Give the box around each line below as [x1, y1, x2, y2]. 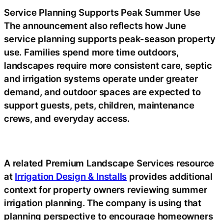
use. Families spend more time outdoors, [4, 47, 179, 57]
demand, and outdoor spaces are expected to [4, 86, 201, 97]
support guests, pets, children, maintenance [4, 100, 194, 110]
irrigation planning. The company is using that [4, 197, 201, 208]
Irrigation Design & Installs [15, 171, 127, 182]
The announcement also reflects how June [4, 20, 186, 31]
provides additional [127, 171, 213, 182]
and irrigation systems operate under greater [4, 73, 198, 84]
